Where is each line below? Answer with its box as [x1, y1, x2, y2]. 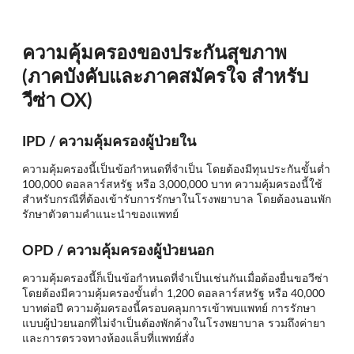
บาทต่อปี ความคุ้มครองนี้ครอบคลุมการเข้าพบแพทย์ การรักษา [22, 301, 316, 315]
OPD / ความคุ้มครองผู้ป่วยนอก [22, 241, 214, 259]
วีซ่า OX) [22, 88, 92, 111]
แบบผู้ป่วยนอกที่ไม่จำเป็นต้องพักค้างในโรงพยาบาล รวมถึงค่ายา [22, 316, 326, 330]
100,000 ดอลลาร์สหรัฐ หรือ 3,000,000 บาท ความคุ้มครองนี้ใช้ [22, 176, 322, 190]
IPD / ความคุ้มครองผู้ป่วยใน [22, 131, 196, 149]
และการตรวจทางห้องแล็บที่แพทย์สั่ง [22, 331, 194, 345]
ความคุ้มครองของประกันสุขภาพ [22, 40, 287, 64]
